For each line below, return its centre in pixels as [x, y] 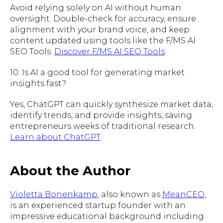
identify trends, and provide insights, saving [101, 115]
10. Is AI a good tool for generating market [97, 72]
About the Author [70, 170]
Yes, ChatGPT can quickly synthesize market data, [111, 104]
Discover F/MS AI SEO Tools [110, 51]
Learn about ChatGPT [55, 137]
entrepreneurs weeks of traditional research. [103, 126]
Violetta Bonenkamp [54, 194]
